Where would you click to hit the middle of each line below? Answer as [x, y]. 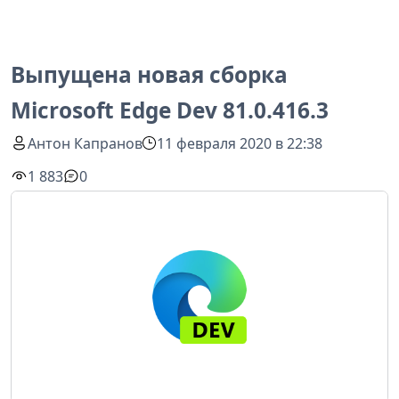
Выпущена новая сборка [149, 74]
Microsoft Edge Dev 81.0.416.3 [170, 110]
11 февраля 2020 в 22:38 [240, 143]
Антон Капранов [85, 143]
